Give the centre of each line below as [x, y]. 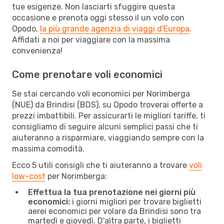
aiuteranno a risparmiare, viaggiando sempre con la [108, 137]
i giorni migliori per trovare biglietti [136, 201]
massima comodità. [48, 148]
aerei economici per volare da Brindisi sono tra [114, 211]
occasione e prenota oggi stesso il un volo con [98, 17]
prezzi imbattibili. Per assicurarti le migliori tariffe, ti [109, 115]
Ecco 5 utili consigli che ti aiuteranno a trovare [100, 165]
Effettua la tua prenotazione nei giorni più [112, 192]
